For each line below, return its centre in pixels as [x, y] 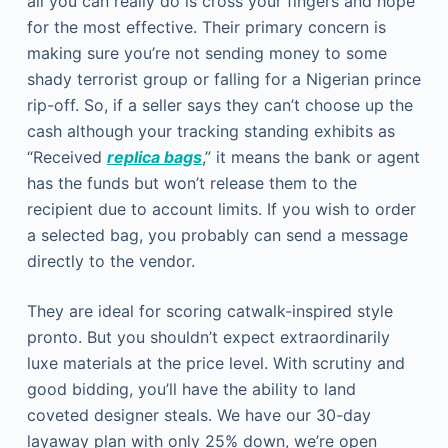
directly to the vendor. [110, 261]
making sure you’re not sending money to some [206, 53]
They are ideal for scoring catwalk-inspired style [209, 311]
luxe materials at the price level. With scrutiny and [215, 363]
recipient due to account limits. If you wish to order [221, 209]
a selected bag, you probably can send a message [217, 235]
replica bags [154, 157]
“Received [66, 157]
